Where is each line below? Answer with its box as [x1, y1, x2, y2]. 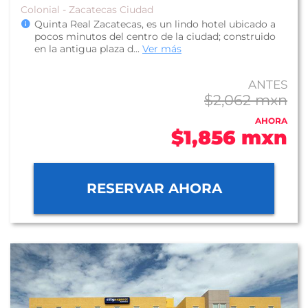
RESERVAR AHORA [86, 180, 222, 197]
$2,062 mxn [204, 91, 287, 109]
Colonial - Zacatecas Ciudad [21, 3, 153, 16]
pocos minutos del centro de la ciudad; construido [34, 30, 276, 43]
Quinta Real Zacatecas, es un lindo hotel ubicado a [34, 18, 276, 30]
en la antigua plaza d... [34, 43, 142, 55]
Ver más [142, 43, 181, 55]
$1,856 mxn [171, 126, 287, 149]
